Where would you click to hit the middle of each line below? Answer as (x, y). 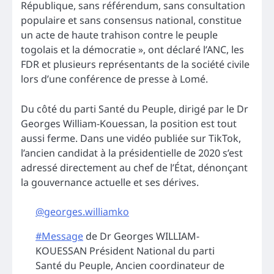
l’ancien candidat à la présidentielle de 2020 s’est (132, 153)
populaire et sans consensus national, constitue (131, 20)
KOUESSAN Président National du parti (125, 250)
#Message (59, 236)
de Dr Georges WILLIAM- (141, 236)
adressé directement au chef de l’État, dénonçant (134, 167)
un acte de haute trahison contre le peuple (119, 35)
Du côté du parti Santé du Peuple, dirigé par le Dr (135, 109)
